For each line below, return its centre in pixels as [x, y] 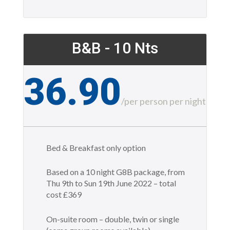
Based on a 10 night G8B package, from [115, 172]
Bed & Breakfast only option [96, 147]
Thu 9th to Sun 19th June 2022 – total [111, 183]
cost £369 [64, 195]
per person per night [165, 101]
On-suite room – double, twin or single [112, 219]
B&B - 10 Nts [115, 48]
